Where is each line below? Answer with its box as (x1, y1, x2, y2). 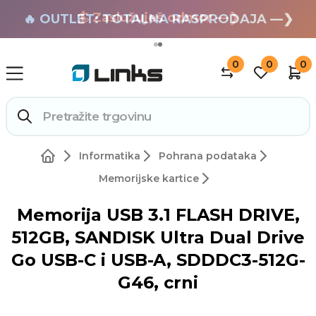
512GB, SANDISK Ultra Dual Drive (11, 227, 305, 248)
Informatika (79, 150, 140, 163)
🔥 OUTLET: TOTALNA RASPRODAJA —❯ (23, 11, 293, 27)
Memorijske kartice (99, 172, 199, 186)
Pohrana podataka (159, 150, 257, 163)
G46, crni (118, 272, 198, 293)
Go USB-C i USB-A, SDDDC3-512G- (11, 250, 305, 271)
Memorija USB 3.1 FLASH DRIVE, (16, 205, 300, 226)
